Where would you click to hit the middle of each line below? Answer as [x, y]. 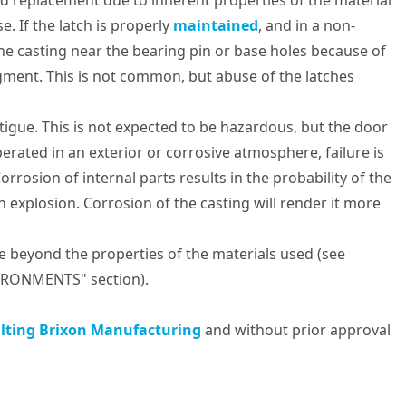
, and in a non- [306, 25]
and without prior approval [295, 330]
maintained [215, 25]
